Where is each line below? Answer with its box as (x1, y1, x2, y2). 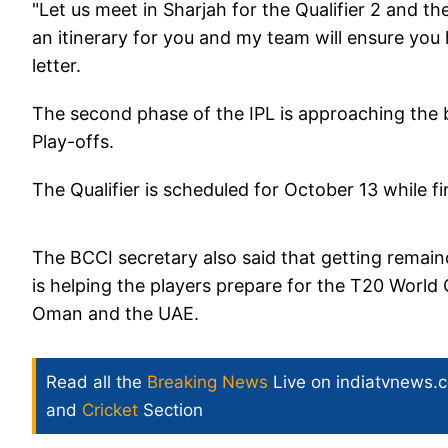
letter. (32, 55, 81, 77)
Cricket (82, 400, 138, 421)
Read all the (46, 372, 147, 393)
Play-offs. (32, 131, 114, 153)
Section (138, 400, 203, 421)
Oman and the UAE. (32, 303, 199, 325)
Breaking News (147, 372, 268, 393)
